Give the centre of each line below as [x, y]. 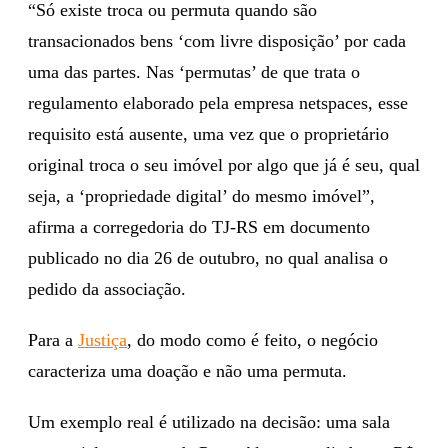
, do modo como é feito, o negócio [252, 339]
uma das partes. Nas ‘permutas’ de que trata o [194, 71]
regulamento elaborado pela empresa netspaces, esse [218, 102]
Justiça [102, 339]
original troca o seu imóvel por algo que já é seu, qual [224, 164]
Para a [53, 339]
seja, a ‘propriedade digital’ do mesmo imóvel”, [201, 195]
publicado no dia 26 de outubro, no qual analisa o [208, 257]
